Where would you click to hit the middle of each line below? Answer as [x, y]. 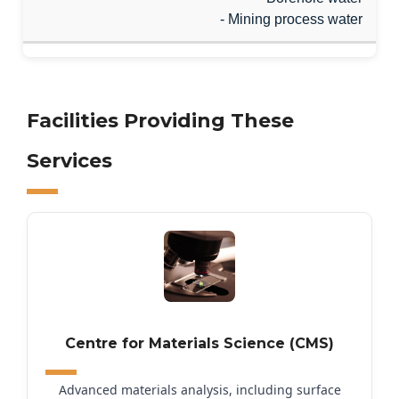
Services [69, 161]
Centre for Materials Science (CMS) [199, 343]
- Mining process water [291, 19]
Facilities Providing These [160, 121]
